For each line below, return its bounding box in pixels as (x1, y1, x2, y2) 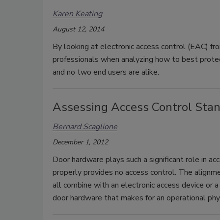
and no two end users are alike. (53, 66, 159, 78)
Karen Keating (53, 8, 102, 20)
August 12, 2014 (53, 24, 104, 34)
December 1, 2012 (53, 137, 108, 147)
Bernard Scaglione (53, 121, 117, 133)
